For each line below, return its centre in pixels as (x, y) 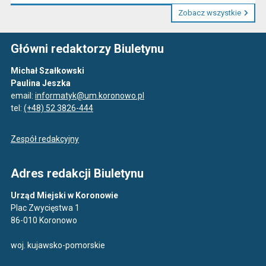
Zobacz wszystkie (210, 13)
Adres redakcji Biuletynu (77, 174)
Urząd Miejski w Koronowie (64, 196)
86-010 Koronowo (44, 221)
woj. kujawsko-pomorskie (58, 246)
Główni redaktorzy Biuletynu (87, 49)
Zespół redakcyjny (45, 139)
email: (23, 96)
